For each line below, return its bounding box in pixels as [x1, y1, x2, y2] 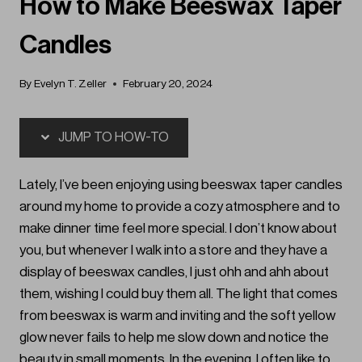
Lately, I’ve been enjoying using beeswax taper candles [19, 178, 343, 192]
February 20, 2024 [123, 78, 213, 90]
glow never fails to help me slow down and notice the [19, 330, 329, 345]
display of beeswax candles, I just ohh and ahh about [19, 265, 329, 280]
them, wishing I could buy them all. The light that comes [19, 287, 338, 301]
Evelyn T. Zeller [34, 78, 107, 90]
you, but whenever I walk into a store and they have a [19, 243, 327, 258]
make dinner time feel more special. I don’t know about [19, 221, 337, 236]
